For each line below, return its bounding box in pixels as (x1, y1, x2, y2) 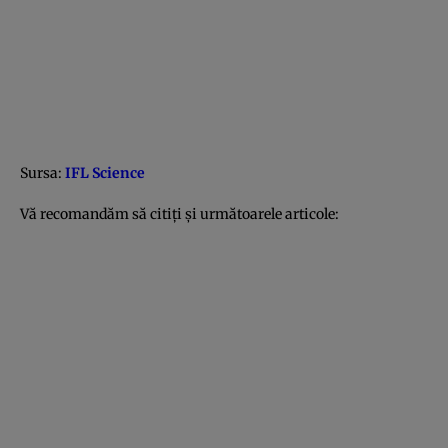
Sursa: (20, 163, 65, 182)
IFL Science (65, 163, 145, 182)
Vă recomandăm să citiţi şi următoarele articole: (20, 204, 339, 223)
